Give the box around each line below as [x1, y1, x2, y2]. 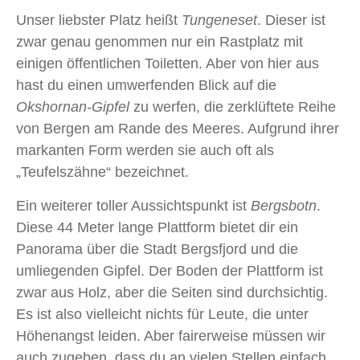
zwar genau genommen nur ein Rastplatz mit [16, 34, 303, 51]
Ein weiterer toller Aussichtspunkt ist [16, 198, 251, 215]
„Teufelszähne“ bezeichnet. [16, 164, 189, 181]
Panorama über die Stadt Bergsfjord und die [16, 241, 298, 258]
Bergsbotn [251, 198, 317, 215]
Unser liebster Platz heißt [16, 12, 182, 29]
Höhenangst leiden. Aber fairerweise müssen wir [16, 328, 325, 345]
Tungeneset [182, 12, 257, 29]
